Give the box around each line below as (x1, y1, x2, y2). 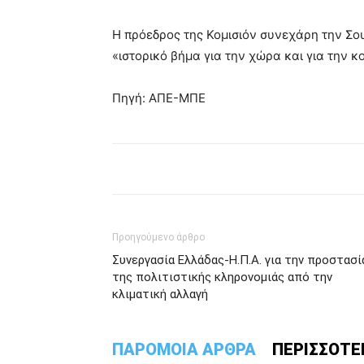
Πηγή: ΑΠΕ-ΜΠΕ (112, 90, 206, 106)
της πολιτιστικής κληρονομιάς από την (112, 270, 332, 284)
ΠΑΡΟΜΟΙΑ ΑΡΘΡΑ (112, 340, 256, 359)
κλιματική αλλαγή (112, 287, 208, 301)
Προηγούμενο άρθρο (112, 232, 205, 243)
